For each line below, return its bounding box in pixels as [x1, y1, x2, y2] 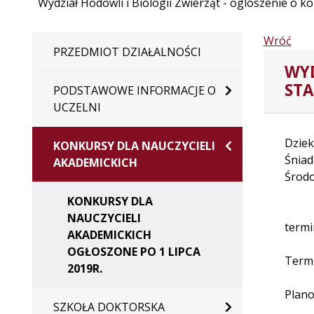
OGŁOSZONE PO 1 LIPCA [67, 244, 200, 259]
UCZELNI [53, 100, 101, 115]
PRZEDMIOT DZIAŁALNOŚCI [53, 44, 201, 60]
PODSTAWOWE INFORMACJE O [53, 83, 216, 98]
